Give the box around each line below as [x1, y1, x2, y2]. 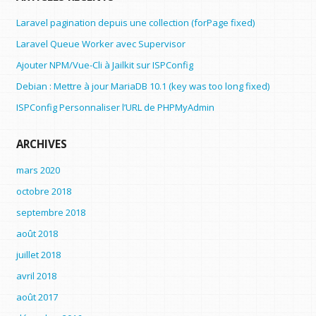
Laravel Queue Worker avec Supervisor [16, 37, 186, 50]
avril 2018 [16, 269, 56, 283]
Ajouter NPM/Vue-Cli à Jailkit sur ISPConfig [16, 58, 193, 71]
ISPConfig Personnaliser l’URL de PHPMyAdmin [16, 100, 214, 114]
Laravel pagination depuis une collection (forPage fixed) [16, 16, 255, 29]
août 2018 [16, 227, 58, 241]
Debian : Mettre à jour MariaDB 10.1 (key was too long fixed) [16, 79, 269, 92]
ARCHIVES [16, 136, 67, 151]
